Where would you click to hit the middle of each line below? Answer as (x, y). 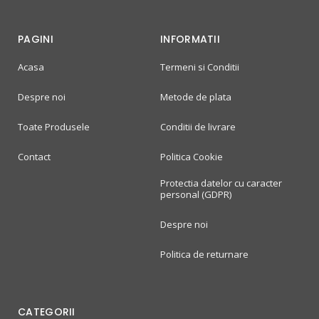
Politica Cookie (192, 156)
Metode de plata (196, 96)
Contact (34, 156)
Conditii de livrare (198, 126)
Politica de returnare (204, 254)
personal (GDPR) (196, 194)
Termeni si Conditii (200, 67)
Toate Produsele (54, 126)
